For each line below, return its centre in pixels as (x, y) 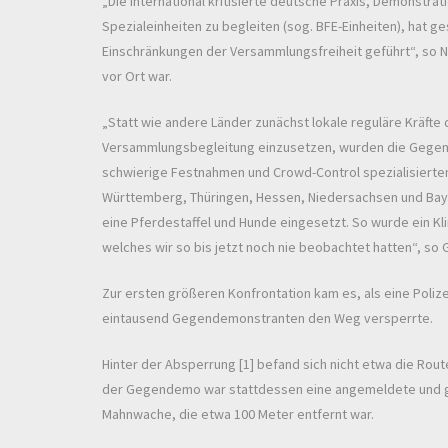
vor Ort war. (137, 76)
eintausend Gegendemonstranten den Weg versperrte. (267, 318)
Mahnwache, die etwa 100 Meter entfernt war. (238, 414)
